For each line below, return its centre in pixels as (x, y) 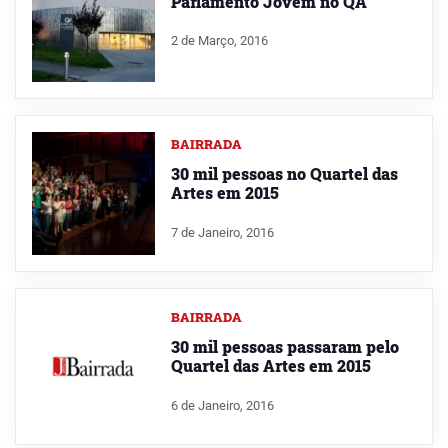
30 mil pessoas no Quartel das (284, 174)
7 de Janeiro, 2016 (222, 233)
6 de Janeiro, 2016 (222, 405)
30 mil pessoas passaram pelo (284, 346)
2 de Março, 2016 (219, 41)
